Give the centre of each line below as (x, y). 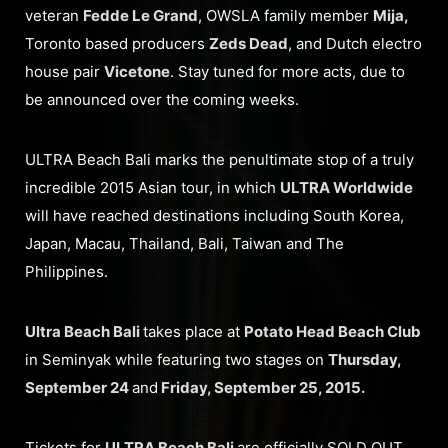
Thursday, (364, 359)
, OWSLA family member (285, 15)
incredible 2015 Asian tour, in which (152, 187)
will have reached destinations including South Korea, (214, 215)
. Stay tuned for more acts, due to (287, 71)
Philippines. (66, 271)
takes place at (193, 331)
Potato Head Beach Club (332, 331)
